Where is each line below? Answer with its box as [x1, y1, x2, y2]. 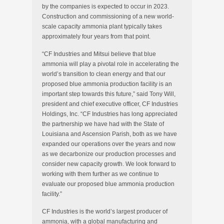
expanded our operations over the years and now [42, 140, 175, 147]
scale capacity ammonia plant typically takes [42, 23, 162, 30]
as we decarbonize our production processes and [42, 150, 176, 157]
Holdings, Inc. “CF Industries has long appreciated [42, 110, 177, 117]
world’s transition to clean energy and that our [42, 70, 165, 77]
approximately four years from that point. [42, 33, 150, 40]
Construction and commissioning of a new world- [42, 13, 174, 20]
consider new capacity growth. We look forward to [42, 160, 176, 167]
